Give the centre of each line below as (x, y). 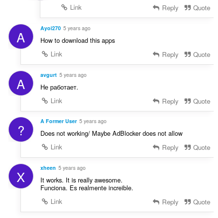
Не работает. (59, 87)
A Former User (58, 121)
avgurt (48, 74)
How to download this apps (77, 40)
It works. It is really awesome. (81, 180)
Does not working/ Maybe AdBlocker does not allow (111, 133)
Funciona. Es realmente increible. (87, 188)
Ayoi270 (50, 28)
